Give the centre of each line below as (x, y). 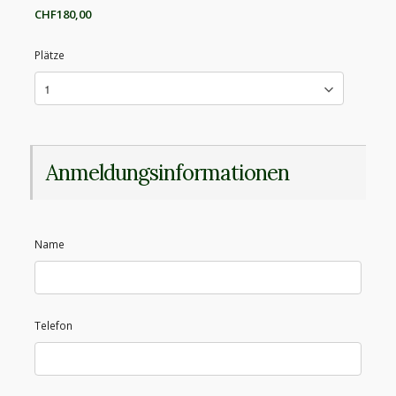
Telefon (53, 326)
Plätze (49, 55)
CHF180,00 (62, 14)
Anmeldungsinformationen (167, 173)
